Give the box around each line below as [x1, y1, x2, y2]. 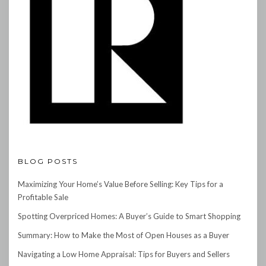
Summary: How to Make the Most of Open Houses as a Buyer [18, 230, 229, 240]
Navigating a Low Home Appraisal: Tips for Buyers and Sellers [18, 249, 230, 259]
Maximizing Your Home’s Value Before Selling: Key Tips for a [18, 179, 223, 189]
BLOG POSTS [18, 157, 78, 166]
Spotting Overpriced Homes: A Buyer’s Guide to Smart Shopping [18, 211, 240, 221]
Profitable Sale [18, 192, 68, 202]
